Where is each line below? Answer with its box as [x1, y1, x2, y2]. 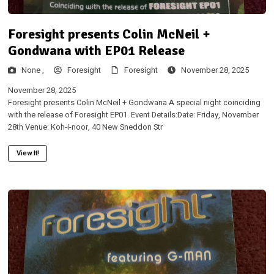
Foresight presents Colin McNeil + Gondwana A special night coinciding [7, 97, 261, 109]
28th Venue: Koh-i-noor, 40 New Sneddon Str [7, 122, 163, 133]
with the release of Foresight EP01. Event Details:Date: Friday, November [7, 109, 259, 121]
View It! [16, 148, 39, 159]
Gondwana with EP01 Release [7, 42, 185, 59]
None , [21, 65, 44, 76]
